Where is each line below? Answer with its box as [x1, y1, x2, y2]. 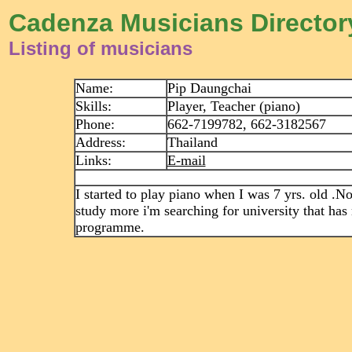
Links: [75, 152, 112, 168]
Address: [75, 134, 126, 150]
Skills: [75, 98, 112, 114]
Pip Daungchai [167, 80, 251, 96]
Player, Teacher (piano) [167, 98, 300, 114]
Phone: [75, 116, 115, 132]
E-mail [167, 152, 206, 168]
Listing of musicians [9, 38, 192, 59]
